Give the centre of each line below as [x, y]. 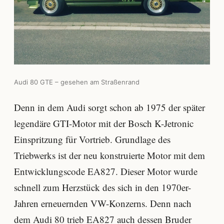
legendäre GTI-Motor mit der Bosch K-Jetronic [104, 123]
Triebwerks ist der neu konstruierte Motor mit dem [109, 155]
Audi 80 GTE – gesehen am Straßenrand [77, 82]
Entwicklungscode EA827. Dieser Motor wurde [106, 171]
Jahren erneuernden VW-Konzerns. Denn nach [103, 203]
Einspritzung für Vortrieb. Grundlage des [92, 139]
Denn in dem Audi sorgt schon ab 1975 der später [109, 107]
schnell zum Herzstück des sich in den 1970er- [102, 187]
